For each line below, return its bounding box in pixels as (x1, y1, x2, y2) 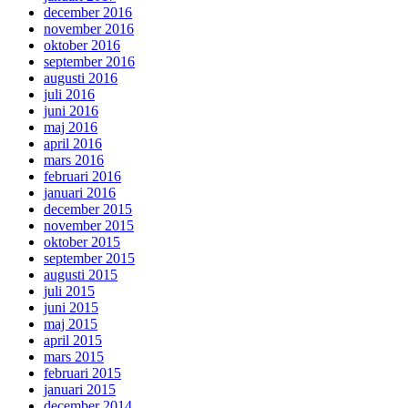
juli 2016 (44, 87, 95, 103)
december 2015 (44, 201, 132, 218)
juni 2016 (44, 103, 98, 119)
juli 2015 (44, 283, 95, 300)
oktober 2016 (44, 37, 120, 54)
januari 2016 (44, 185, 116, 201)
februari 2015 (44, 365, 121, 382)
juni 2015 (44, 300, 98, 316)
